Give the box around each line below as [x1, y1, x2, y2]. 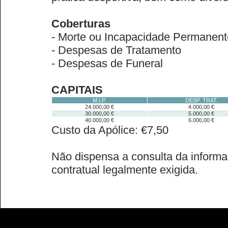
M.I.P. [93, 97, 106, 103]
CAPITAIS [51, 83, 103, 96]
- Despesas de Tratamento [51, 44, 181, 56]
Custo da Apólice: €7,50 [51, 124, 168, 136]
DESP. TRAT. [185, 97, 218, 103]
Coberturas [51, 17, 110, 30]
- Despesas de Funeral [51, 57, 163, 70]
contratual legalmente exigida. [51, 163, 198, 176]
